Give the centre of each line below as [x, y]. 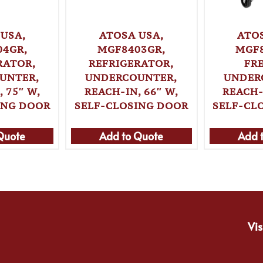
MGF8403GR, [131, 49]
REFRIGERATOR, [131, 63]
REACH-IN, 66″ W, [131, 91]
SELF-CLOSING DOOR [131, 105]
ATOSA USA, [131, 35]
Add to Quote [131, 136]
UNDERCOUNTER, [131, 77]
